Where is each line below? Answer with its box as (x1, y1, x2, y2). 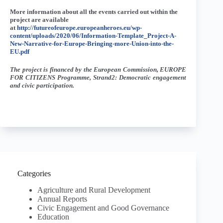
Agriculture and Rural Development (37, 185, 150, 194)
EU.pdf (10, 48, 29, 56)
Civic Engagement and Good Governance (37, 203, 169, 212)
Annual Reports (37, 194, 87, 203)
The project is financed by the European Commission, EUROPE (10, 65, 187, 73)
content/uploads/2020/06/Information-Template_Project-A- (10, 32, 176, 40)
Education (37, 212, 69, 221)
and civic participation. (10, 81, 74, 89)
